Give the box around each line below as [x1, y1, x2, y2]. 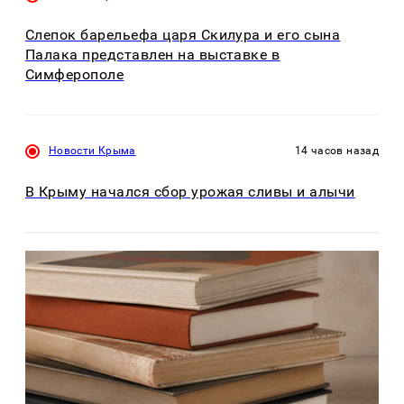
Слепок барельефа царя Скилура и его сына [25, 26, 341, 44]
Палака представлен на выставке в [25, 46, 280, 64]
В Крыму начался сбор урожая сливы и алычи [25, 182, 355, 200]
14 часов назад [294, 144, 379, 158]
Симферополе [25, 66, 124, 84]
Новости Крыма [49, 144, 136, 158]
